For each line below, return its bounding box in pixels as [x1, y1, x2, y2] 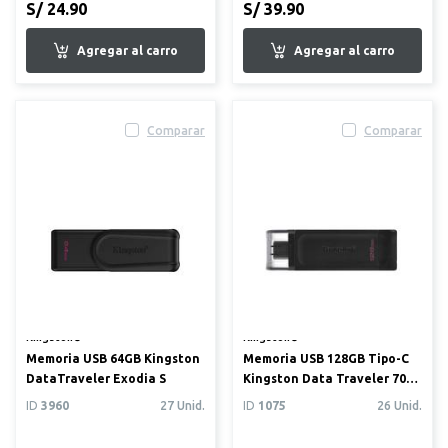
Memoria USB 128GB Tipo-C [243, 352, 409, 365]
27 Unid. [160, 399, 205, 412]
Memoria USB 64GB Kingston [26, 352, 200, 365]
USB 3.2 [243, 392, 287, 405]
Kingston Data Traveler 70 [243, 372, 406, 385]
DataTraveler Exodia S [26, 372, 166, 385]
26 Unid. [377, 399, 422, 412]
